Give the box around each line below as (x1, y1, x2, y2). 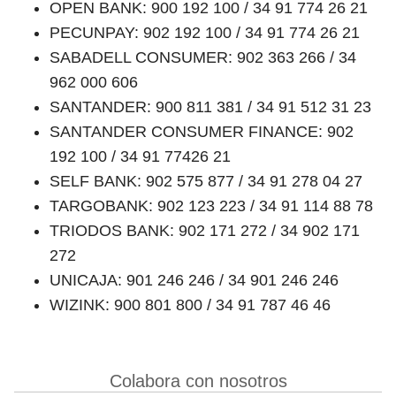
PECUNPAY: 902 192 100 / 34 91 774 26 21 (49, 23, 360, 42)
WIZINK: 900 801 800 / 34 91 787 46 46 (49, 295, 331, 314)
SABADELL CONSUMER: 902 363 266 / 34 (49, 48, 356, 66)
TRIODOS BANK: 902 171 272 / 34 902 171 (49, 221, 360, 240)
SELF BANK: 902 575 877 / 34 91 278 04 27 (49, 171, 362, 190)
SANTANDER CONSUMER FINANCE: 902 (49, 122, 354, 141)
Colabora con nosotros (109, 370, 287, 391)
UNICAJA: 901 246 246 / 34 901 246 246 (49, 270, 339, 289)
